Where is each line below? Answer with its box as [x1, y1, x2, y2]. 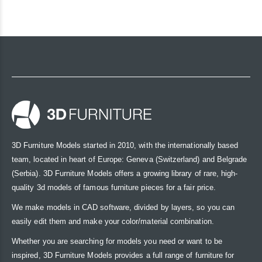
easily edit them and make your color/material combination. [12, 217, 214, 226]
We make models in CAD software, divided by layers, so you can [12, 203, 235, 212]
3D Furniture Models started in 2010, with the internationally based [12, 141, 239, 150]
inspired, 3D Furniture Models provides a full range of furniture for [12, 251, 235, 260]
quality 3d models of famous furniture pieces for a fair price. [12, 183, 216, 192]
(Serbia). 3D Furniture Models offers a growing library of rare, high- [12, 169, 238, 178]
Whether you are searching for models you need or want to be [12, 237, 222, 246]
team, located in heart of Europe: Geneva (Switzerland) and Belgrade [12, 155, 247, 164]
